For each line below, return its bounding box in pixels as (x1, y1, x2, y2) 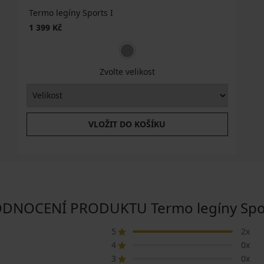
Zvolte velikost (99, 65, 155, 77)
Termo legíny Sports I (29, 7, 114, 19)
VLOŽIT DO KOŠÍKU (88, 118, 166, 130)
